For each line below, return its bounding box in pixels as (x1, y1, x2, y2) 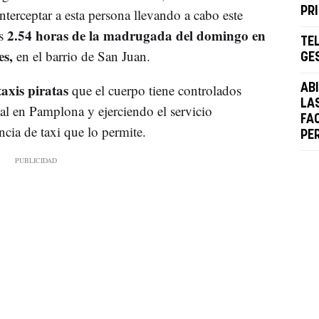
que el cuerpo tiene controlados (71, 80, 241, 99)
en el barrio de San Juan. (12, 46, 150, 65)
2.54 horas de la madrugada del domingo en (6, 25, 266, 45)
